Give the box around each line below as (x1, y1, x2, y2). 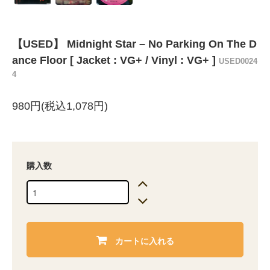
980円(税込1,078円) (12, 100, 108, 113)
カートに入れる (115, 234, 174, 246)
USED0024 (219, 57, 257, 66)
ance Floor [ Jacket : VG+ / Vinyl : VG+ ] (12, 54, 219, 67)
